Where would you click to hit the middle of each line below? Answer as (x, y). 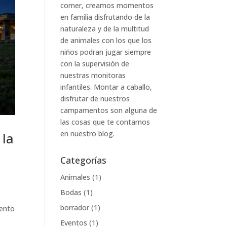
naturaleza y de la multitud (105, 29)
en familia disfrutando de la (105, 17)
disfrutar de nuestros (95, 99)
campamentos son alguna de (109, 110)
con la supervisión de (95, 64)
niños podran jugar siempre (106, 52)
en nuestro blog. (88, 134)
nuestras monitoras (93, 75)
